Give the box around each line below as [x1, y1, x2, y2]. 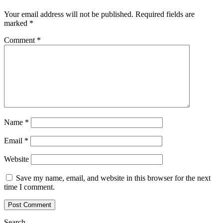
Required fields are [135, 9, 195, 18]
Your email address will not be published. [4, 9, 133, 18]
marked [4, 18, 29, 27]
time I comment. [4, 182, 55, 191]
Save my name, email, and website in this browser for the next [16, 173, 211, 182]
